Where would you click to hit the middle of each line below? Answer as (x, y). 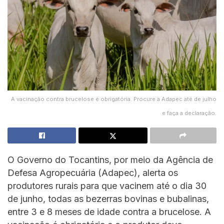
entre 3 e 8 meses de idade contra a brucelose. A (109, 211)
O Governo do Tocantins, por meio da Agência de (110, 159)
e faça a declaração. (189, 113)
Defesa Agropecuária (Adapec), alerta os (93, 172)
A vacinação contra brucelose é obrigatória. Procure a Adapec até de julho (114, 99)
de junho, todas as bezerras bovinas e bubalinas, (108, 198)
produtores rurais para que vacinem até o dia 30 (107, 185)
